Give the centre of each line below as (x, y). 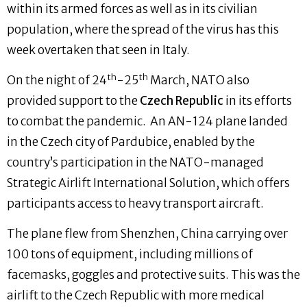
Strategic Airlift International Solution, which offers (148, 183)
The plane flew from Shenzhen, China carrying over (147, 234)
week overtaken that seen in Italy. (98, 50)
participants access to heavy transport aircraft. (135, 203)
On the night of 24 (57, 80)
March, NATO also (199, 80)
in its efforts (258, 100)
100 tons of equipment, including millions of (130, 255)
